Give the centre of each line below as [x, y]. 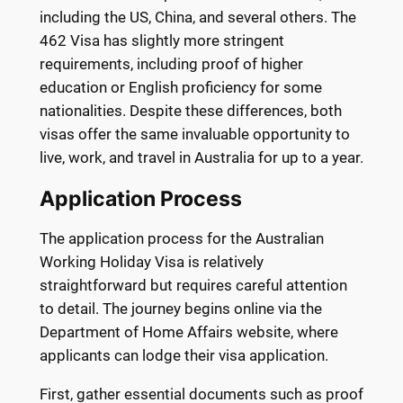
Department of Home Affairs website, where [188, 332]
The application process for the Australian [181, 239]
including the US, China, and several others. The [197, 17]
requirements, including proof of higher [171, 63]
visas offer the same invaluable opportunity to [194, 134]
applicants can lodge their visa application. [184, 356]
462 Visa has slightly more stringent [161, 40]
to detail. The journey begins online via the [180, 309]
